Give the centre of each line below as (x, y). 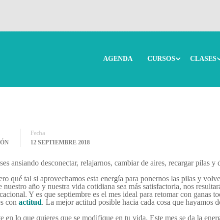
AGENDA (118, 59)
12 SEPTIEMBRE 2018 (60, 142)
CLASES (203, 59)
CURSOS (161, 59)
